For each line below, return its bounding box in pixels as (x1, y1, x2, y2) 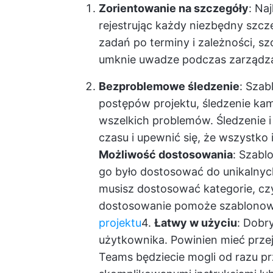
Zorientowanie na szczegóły (99, 2, 249, 15)
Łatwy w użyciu (154, 216, 237, 229)
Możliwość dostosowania (99, 148, 233, 161)
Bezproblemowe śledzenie (99, 80, 239, 93)
